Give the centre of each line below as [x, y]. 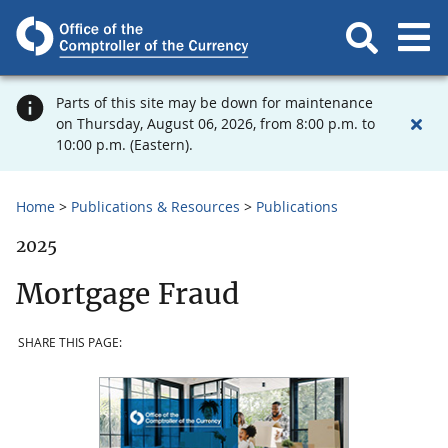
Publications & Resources [155, 206]
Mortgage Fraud [127, 293]
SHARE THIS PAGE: [70, 343]
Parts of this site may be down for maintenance [214, 102]
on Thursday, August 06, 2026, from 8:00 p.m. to [215, 123]
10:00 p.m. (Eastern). [124, 144]
